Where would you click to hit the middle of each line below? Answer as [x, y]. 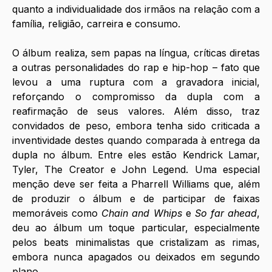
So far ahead [226, 213]
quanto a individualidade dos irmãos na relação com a [136, 9]
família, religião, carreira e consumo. [96, 24]
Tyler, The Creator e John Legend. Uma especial [136, 170]
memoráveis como [57, 213]
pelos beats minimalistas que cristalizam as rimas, [136, 243]
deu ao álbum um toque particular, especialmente [136, 228]
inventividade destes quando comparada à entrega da [136, 141]
